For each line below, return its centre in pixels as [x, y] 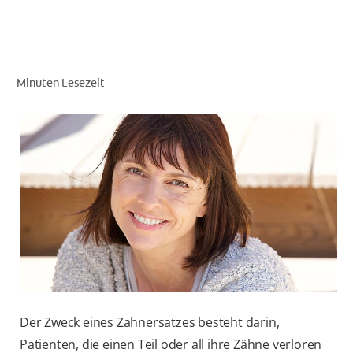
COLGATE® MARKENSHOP [261, 112]
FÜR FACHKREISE [283, 77]
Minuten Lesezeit [60, 82]
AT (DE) [308, 147]
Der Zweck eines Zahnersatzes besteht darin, [150, 323]
